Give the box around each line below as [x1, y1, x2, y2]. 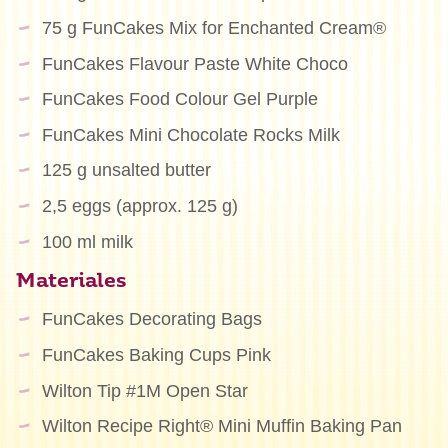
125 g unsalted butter [41, 160, 211, 181]
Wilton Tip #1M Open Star [41, 380, 248, 401]
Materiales [16, 272, 127, 292]
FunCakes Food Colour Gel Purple [41, 89, 318, 110]
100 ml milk [41, 231, 133, 252]
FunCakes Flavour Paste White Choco [41, 53, 348, 74]
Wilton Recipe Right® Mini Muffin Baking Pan [41, 416, 402, 437]
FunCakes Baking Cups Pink [41, 344, 271, 365]
